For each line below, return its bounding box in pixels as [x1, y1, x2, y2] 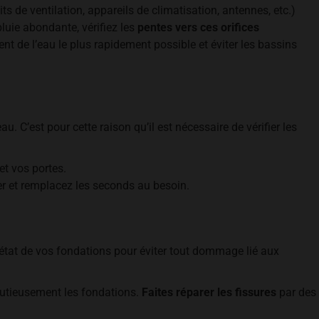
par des [276, 286, 316, 299]
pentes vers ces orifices [137, 21, 259, 34]
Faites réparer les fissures [142, 286, 276, 299]
